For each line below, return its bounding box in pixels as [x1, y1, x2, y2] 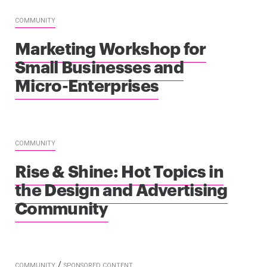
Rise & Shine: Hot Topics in [15, 158, 224, 182]
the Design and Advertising [15, 176, 228, 200]
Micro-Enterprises [15, 72, 159, 96]
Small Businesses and [15, 54, 184, 77]
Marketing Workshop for [15, 35, 206, 59]
